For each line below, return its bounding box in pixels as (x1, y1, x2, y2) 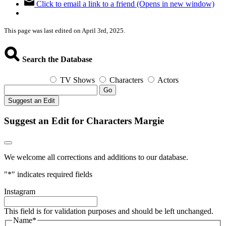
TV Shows (60, 75, 95, 84)
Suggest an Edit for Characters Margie (4, 115, 164, 126)
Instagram (4, 187, 35, 196)
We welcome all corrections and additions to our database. (4, 153, 188, 162)
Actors (157, 75, 179, 84)
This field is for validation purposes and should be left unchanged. (4, 207, 213, 216)
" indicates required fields (12, 170, 92, 179)
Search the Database (20, 54, 92, 64)
